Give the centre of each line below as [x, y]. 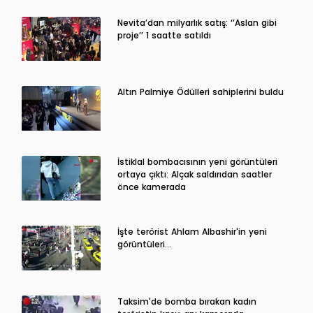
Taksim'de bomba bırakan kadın [187, 301]
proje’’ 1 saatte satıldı [164, 35]
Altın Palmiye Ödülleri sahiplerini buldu [200, 92]
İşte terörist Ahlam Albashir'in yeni [192, 231]
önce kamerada [151, 187]
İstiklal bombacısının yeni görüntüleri [197, 161]
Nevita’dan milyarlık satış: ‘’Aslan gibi [197, 22]
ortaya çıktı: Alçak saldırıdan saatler [194, 174]
